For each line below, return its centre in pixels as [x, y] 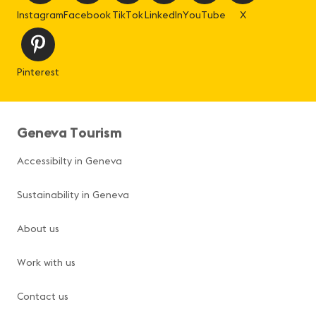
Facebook [87, 15]
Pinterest [38, 72]
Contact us [43, 297]
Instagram [40, 15]
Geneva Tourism [70, 133]
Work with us [46, 263]
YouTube [204, 15]
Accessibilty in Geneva [69, 161]
